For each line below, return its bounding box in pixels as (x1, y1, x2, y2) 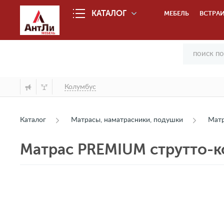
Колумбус (64, 83, 96, 90)
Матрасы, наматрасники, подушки (71, 116, 183, 123)
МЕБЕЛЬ (164, 9, 189, 17)
